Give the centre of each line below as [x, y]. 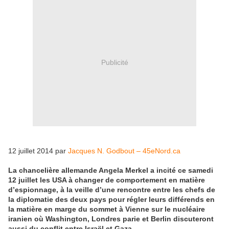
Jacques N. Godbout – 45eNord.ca [124, 151]
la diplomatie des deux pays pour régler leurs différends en [111, 200]
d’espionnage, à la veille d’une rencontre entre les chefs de [112, 190]
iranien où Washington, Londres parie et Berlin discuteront [111, 219]
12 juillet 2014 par [38, 151]
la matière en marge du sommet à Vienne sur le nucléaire [107, 209]
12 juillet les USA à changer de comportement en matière [107, 180]
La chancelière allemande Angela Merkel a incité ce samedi [111, 170]
